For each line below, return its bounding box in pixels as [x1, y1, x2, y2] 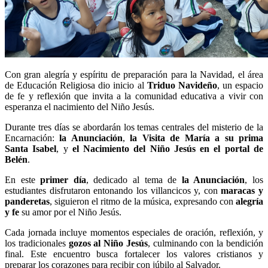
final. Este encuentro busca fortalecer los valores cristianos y [5, 248, 263, 259]
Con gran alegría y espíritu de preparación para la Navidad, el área [5, 69, 263, 80]
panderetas [5, 196, 50, 206]
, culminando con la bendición [147, 237, 264, 248]
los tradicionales [5, 237, 69, 248]
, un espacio [217, 80, 264, 90]
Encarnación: [5, 132, 60, 143]
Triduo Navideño [147, 80, 217, 90]
